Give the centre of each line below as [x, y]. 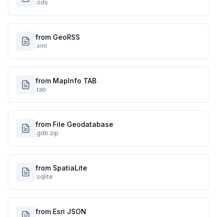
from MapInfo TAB [66, 81]
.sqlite [44, 177]
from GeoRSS [58, 37]
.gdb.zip [47, 133]
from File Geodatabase [74, 124]
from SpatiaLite [61, 168]
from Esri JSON [61, 211]
